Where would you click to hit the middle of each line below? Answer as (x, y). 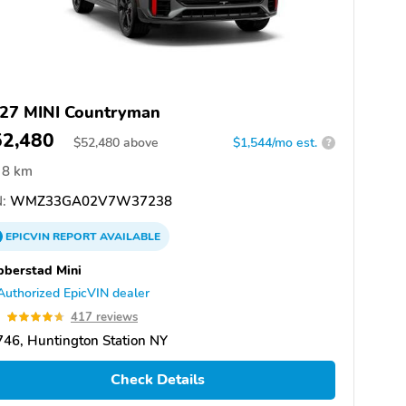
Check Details (157, 380)
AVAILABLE (129, 236)
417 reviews (104, 317)
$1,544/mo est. (275, 142)
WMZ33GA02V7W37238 (89, 201)
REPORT (75, 236)
